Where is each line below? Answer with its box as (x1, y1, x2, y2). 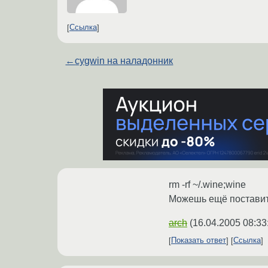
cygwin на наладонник (75, 55, 173, 66)
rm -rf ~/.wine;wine (169, 179, 246, 190)
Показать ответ (171, 236, 226, 245)
